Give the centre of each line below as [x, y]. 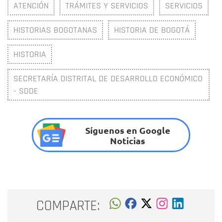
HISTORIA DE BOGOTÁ [152, 30]
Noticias [128, 140]
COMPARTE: [68, 206]
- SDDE [26, 91]
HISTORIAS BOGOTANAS [55, 30]
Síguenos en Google [128, 130]
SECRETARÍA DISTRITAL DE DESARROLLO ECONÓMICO [108, 79]
